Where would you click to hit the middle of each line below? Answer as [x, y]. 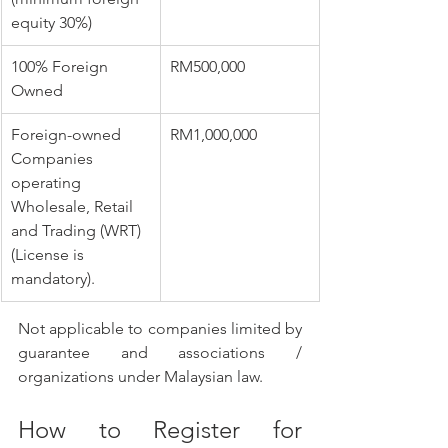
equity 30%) [51, 23]
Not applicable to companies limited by [160, 329]
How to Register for [160, 430]
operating [48, 183]
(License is [49, 255]
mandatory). [55, 279]
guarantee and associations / [160, 353]
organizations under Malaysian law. [140, 377]
